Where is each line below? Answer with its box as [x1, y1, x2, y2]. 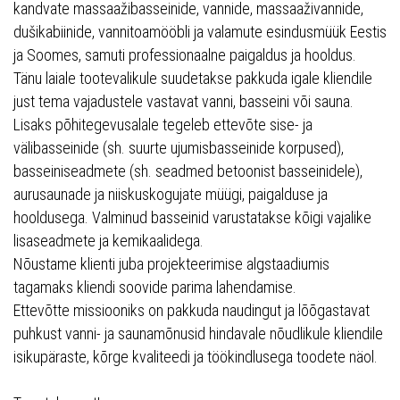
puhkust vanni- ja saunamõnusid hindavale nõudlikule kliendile [13, 323, 383, 343]
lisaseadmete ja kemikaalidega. [13, 230, 204, 250]
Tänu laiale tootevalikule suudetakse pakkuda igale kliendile [13, 68, 372, 87]
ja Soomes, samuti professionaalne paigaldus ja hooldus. [13, 45, 356, 64]
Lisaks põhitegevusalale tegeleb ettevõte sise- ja [13, 114, 312, 134]
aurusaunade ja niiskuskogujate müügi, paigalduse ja [13, 184, 328, 204]
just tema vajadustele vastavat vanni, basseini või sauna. [13, 91, 354, 111]
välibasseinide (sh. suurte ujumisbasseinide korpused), [13, 137, 344, 157]
